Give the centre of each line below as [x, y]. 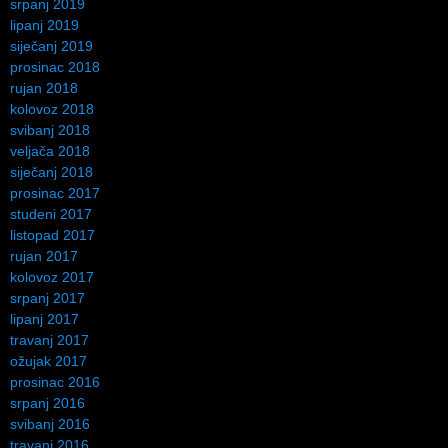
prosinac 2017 [55, 193]
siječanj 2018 [51, 172]
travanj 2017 [49, 340]
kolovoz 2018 [52, 109]
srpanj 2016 [47, 403]
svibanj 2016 [50, 424]
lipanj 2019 [44, 25]
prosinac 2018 [55, 67]
